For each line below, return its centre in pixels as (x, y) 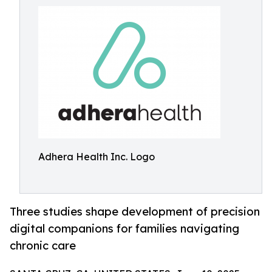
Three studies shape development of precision (135, 212)
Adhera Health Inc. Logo (97, 157)
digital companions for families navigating (124, 229)
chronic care (43, 246)
